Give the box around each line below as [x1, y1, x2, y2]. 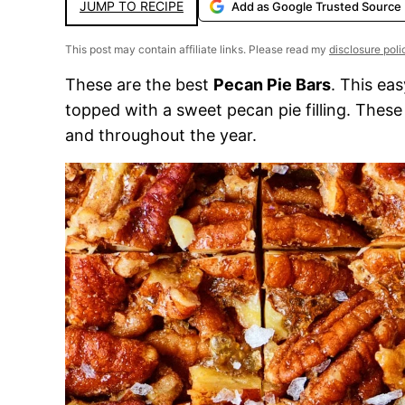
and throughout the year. [65, 126, 257, 145]
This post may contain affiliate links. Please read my [65, 42, 329, 56]
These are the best [65, 75, 213, 94]
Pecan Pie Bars [213, 75, 331, 94]
